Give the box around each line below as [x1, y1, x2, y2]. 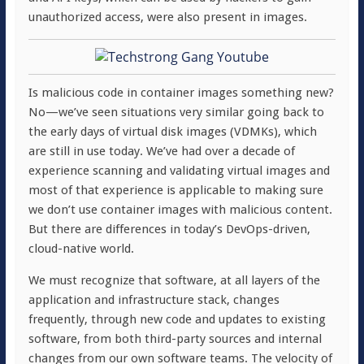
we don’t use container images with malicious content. [28, 202, 332, 217]
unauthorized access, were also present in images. [28, 10, 310, 24]
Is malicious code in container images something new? [28, 85, 334, 100]
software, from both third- [28, 331, 176, 346]
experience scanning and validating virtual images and [28, 163, 330, 178]
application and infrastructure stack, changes [28, 292, 279, 307]
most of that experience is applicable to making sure [28, 183, 323, 197]
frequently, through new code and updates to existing [28, 312, 326, 327]
